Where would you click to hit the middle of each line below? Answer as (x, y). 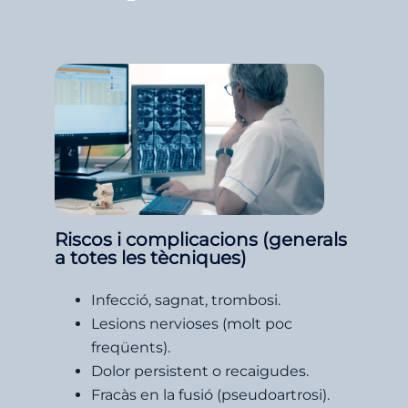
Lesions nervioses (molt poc (192, 323)
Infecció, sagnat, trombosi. (186, 300)
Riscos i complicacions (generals (201, 239)
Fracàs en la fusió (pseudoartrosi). (210, 394)
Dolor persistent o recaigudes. (200, 371)
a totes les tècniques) (151, 257)
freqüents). (131, 347)
